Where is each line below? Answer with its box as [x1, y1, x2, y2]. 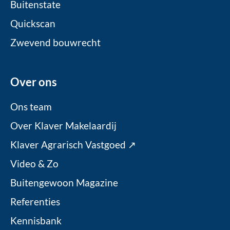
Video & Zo [10, 158, 59, 169]
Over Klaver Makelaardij [10, 120, 117, 131]
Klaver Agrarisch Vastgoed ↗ [10, 139, 136, 150]
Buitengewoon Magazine [10, 177, 118, 188]
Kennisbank [10, 215, 62, 226]
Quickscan [10, 17, 55, 29]
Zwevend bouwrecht [10, 36, 101, 48]
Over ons [10, 74, 57, 89]
